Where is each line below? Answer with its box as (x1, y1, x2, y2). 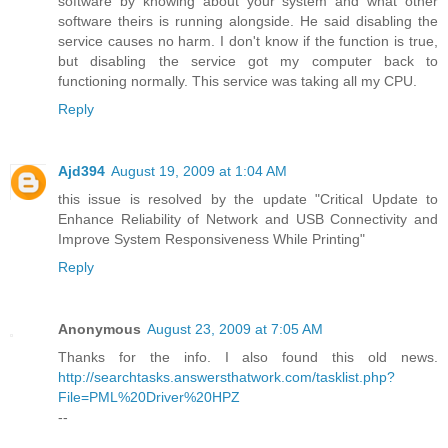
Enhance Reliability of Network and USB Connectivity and (58, 211, 438, 228)
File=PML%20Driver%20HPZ (58, 389, 240, 406)
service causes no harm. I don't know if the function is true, (58, 33, 438, 50)
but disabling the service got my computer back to (58, 53, 438, 70)
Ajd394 (58, 163, 105, 180)
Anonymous (58, 321, 141, 338)
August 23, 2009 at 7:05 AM (147, 321, 323, 338)
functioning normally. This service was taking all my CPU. (58, 73, 417, 90)
